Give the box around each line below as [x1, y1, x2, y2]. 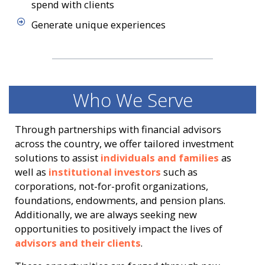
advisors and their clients [15, 236, 141, 250]
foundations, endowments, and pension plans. [15, 193, 225, 208]
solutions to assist [15, 151, 101, 165]
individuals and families [101, 151, 219, 165]
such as [161, 165, 198, 179]
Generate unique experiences [31, 18, 166, 32]
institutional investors [49, 165, 161, 179]
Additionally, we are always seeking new [15, 208, 197, 222]
